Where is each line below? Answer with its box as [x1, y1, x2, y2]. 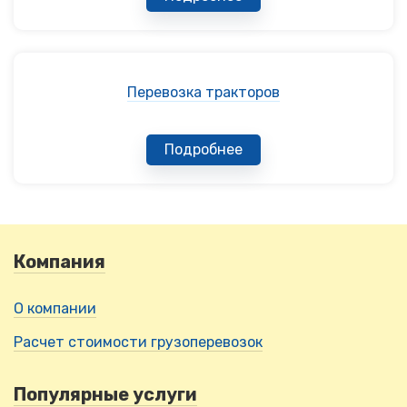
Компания [14, 251, 105, 273]
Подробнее [164, 140, 243, 158]
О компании [14, 300, 96, 317]
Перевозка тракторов [127, 83, 280, 101]
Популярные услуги [14, 383, 197, 405]
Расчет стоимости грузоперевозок [14, 333, 263, 351]
